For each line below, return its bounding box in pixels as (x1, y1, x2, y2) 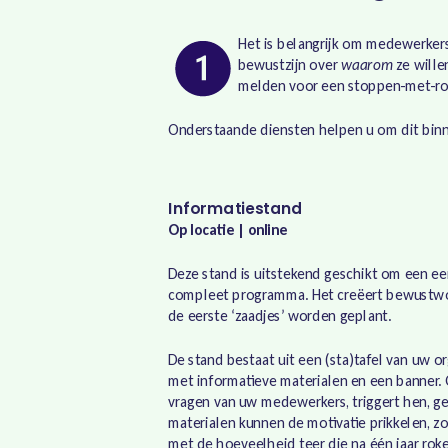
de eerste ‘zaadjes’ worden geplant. (168, 305, 392, 325)
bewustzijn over (238, 55, 341, 75)
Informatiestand (168, 197, 303, 220)
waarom (340, 55, 393, 75)
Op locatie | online (168, 219, 287, 239)
